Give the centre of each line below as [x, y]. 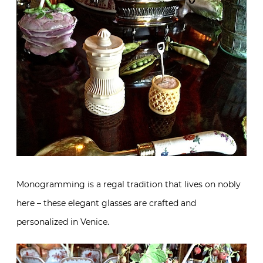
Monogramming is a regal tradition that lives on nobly [129, 184]
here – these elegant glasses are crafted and [106, 203]
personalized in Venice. [63, 222]
